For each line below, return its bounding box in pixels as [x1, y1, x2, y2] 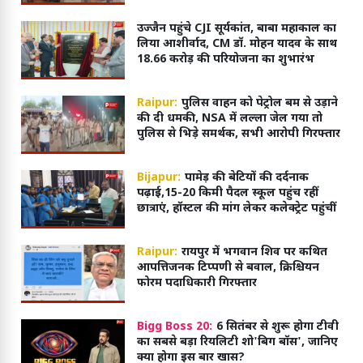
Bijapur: [136, 169, 181, 186]
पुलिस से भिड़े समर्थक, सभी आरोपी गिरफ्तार [136, 126, 340, 143]
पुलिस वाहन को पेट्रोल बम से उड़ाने [181, 96, 338, 112]
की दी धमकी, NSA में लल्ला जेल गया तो [136, 111, 322, 127]
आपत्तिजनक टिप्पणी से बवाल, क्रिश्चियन [136, 259, 319, 275]
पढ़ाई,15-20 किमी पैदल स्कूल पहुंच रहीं [136, 185, 318, 201]
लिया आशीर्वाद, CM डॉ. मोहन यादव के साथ [136, 36, 337, 53]
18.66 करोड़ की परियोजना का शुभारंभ [136, 52, 314, 68]
